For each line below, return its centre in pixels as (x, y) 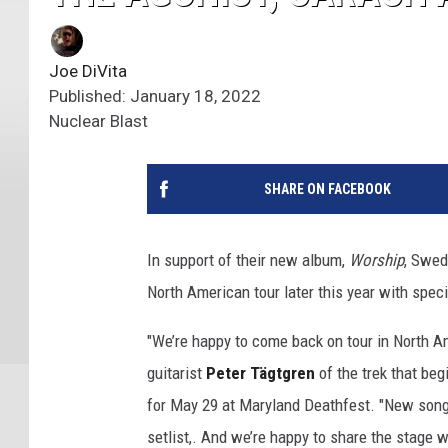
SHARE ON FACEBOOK (327, 189)
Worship (376, 260)
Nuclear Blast (98, 121)
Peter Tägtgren (260, 373)
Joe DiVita (88, 71)
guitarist (176, 373)
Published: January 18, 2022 (155, 96)
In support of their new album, (248, 260)
